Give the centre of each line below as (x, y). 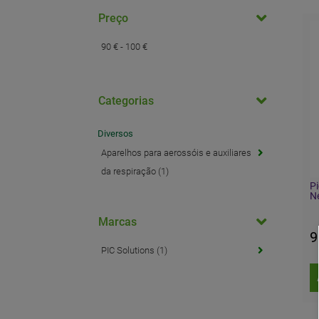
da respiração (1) (135, 171)
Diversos (115, 134)
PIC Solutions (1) (134, 250)
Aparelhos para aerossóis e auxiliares (176, 153)
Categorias (126, 101)
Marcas (117, 222)
